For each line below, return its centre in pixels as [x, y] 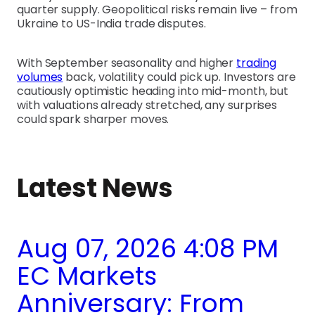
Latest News [95, 188]
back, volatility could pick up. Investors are [179, 77]
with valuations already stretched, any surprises [147, 105]
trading [256, 63]
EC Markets [87, 276]
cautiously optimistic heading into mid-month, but [153, 91]
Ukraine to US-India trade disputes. [111, 23]
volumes [40, 77]
